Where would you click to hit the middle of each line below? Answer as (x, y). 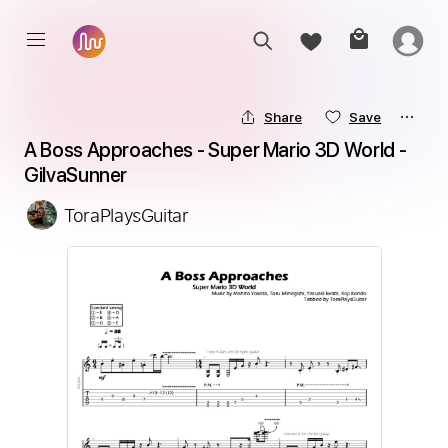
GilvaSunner (76, 175)
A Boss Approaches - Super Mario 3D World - (215, 150)
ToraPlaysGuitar (126, 215)
